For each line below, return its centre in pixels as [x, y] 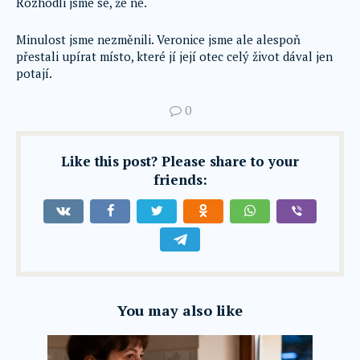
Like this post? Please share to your [180, 161]
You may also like [180, 310]
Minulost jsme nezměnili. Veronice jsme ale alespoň [158, 39]
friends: [180, 180]
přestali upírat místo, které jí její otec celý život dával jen [174, 56]
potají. [34, 73]
